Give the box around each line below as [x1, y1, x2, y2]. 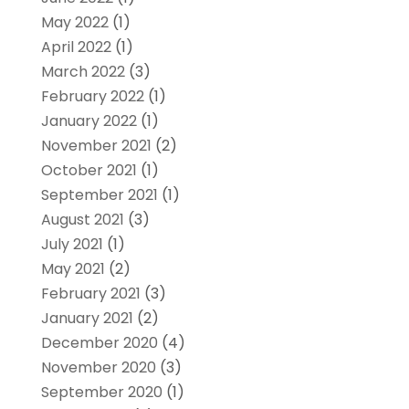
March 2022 [40, 61, 125, 83]
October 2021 [40, 160, 137, 182]
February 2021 [40, 283, 141, 305]
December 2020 [40, 332, 158, 354]
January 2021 [40, 308, 133, 330]
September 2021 [40, 184, 158, 206]
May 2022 [40, 12, 109, 34]
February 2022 [40, 86, 144, 108]
